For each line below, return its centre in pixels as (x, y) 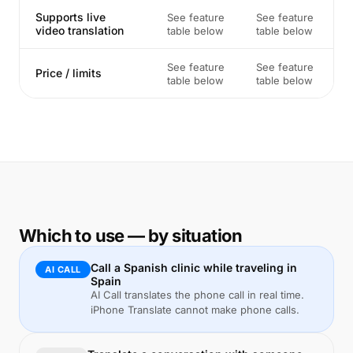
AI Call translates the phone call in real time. (197, 295)
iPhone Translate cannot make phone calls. (195, 310)
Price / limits (69, 73)
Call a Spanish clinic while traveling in (193, 268)
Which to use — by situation (131, 236)
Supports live (71, 17)
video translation (80, 30)
